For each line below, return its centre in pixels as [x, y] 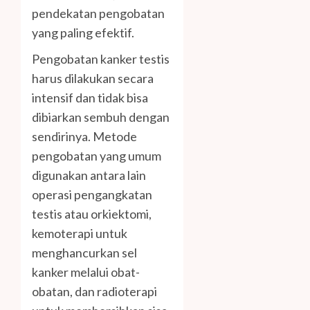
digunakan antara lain [89, 175]
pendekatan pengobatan [98, 13]
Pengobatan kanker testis [101, 58]
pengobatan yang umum [97, 155]
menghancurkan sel [84, 252]
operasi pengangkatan [92, 194]
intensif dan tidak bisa [90, 97]
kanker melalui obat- [86, 272]
